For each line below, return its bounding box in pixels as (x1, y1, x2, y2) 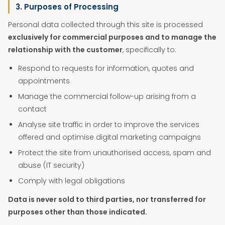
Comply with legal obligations (18, 176, 125, 186)
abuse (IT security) (18, 160, 84, 170)
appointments (18, 76, 70, 86)
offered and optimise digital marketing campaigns (18, 132, 201, 142)
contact (18, 104, 47, 114)
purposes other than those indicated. (8, 207, 147, 217)
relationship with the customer (8, 45, 123, 55)
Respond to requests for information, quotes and (18, 63, 194, 73)
